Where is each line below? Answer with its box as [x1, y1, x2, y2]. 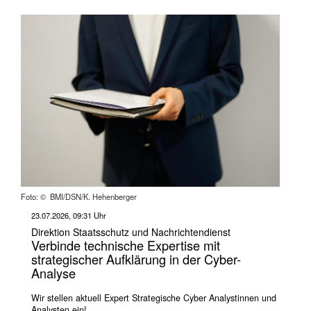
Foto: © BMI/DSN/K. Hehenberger [21, 190, 137, 202]
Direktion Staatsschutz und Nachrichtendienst [31, 224, 230, 239]
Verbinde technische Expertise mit [31, 236, 220, 255]
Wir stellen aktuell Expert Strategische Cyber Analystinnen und [31, 292, 276, 305]
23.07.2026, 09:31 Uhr [31, 209, 106, 221]
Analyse [31, 264, 76, 283]
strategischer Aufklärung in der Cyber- [31, 250, 241, 269]
